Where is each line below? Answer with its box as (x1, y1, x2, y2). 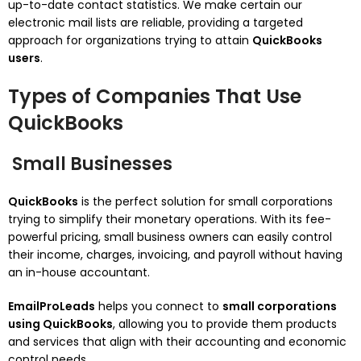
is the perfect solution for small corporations (78, 193, 333, 210)
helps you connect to (95, 298, 222, 314)
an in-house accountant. (8, 264, 150, 280)
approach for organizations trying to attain (8, 32, 252, 48)
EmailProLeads (8, 298, 95, 314)
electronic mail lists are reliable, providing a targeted (8, 15, 303, 31)
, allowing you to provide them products (113, 316, 337, 332)
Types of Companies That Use (8, 83, 301, 110)
